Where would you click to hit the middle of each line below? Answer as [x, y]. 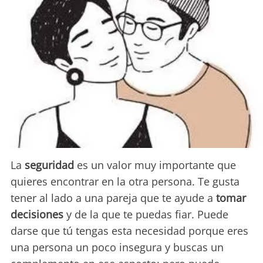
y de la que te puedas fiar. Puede [147, 214]
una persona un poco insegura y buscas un [117, 247]
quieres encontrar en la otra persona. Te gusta [125, 181]
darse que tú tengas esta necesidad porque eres [129, 230]
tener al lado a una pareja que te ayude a [113, 198]
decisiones [38, 214]
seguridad [51, 165]
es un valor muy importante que [156, 165]
